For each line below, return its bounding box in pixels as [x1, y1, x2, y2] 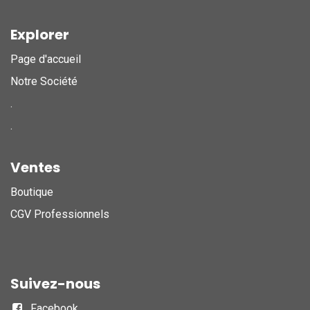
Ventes [10, 157, 60, 177]
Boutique [10, 185, 53, 199]
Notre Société [10, 74, 77, 88]
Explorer [10, 24, 69, 44]
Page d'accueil [10, 52, 81, 66]
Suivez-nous [10, 273, 100, 293]
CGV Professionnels [10, 207, 109, 221]
